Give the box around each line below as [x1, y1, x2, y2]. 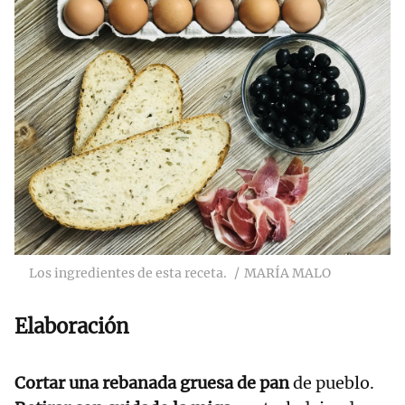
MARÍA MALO [244, 265, 331, 282]
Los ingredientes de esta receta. [29, 265, 227, 282]
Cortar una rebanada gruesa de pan [14, 372, 289, 394]
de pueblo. [289, 372, 374, 394]
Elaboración [14, 314, 129, 340]
